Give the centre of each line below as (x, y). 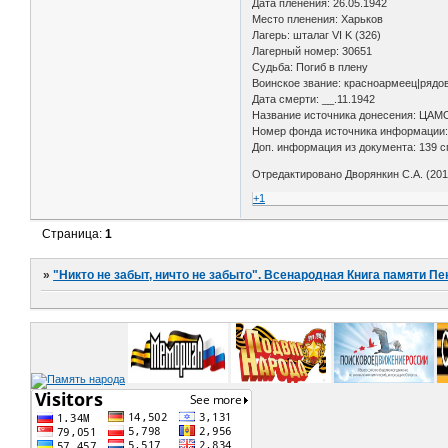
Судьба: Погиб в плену (310, 66)
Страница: (74, 233)
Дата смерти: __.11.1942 (318, 98)
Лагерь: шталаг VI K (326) (317, 34)
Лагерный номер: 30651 (312, 50)
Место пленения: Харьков (318, 18)
